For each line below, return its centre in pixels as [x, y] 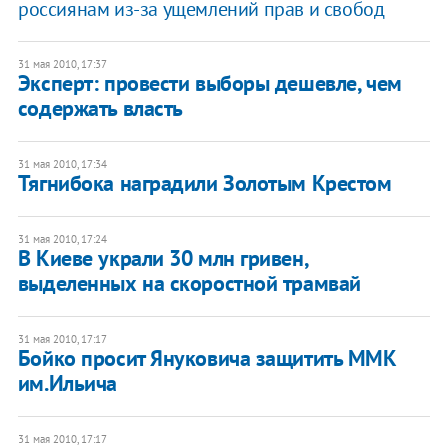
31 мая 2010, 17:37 [62, 63]
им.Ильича [67, 382]
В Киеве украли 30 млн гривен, [162, 257]
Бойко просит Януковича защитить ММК [207, 357]
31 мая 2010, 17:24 [62, 238]
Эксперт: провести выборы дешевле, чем [209, 82]
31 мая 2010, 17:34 [62, 163]
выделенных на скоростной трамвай [189, 282]
